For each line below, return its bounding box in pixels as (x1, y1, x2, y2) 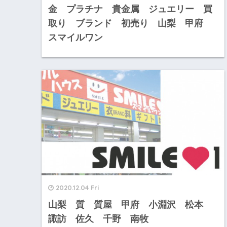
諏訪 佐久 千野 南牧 (48, 214, 148, 224)
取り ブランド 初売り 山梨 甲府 (48, 18, 212, 28)
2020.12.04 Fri (56, 183, 99, 192)
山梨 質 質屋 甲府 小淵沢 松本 (48, 200, 212, 210)
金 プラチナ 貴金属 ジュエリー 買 (48, 4, 212, 14)
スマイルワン (48, 32, 103, 43)
